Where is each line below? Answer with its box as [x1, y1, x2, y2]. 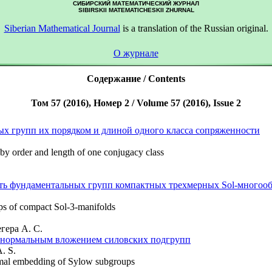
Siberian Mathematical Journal [4, 23, 120, 33]
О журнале [113, 48, 158, 58]
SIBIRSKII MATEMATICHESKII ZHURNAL [78, 7, 194, 13]
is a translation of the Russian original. [120, 23, 268, 33]
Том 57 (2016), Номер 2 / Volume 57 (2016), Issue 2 [31, 98, 241, 108]
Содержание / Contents [87, 73, 185, 84]
